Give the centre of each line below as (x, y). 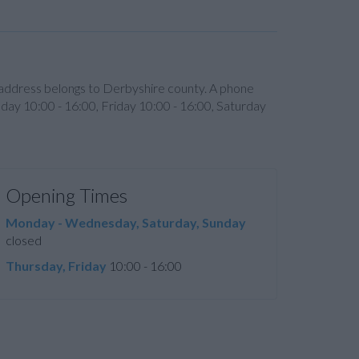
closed (24, 240)
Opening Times (67, 195)
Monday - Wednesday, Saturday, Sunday (126, 222)
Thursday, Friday (56, 266)
